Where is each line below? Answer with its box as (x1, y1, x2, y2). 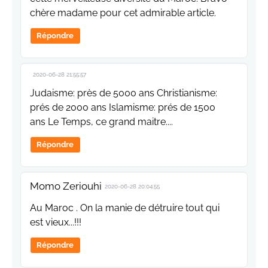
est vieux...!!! (30, 217, 81, 229)
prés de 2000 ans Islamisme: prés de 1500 (30, 102, 215, 114)
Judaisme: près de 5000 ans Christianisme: (30, 87, 217, 99)
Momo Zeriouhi (30, 180, 102, 193)
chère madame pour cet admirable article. (30, 7, 216, 19)
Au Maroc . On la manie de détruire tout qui (30, 202, 220, 214)
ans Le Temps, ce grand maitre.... (30, 116, 173, 128)
